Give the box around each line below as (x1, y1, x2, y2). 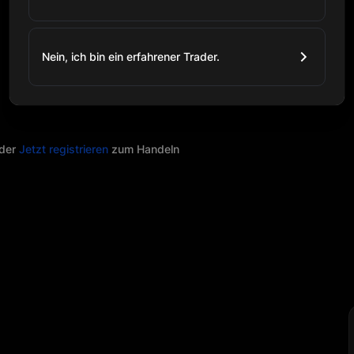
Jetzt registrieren (19, 142, 108, 156)
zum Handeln (111, 142, 179, 156)
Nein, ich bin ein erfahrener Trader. (42, 49, 220, 63)
